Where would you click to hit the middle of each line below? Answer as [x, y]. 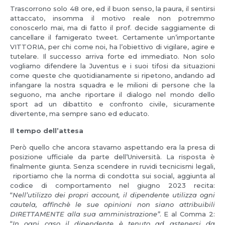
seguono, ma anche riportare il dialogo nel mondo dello [113, 95]
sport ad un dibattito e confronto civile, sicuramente [113, 104]
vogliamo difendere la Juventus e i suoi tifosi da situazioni [113, 66]
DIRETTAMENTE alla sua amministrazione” [85, 214]
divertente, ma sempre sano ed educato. [80, 114]
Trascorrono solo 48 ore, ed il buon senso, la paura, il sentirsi [113, 9]
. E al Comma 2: [187, 214]
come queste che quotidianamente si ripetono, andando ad [113, 76]
